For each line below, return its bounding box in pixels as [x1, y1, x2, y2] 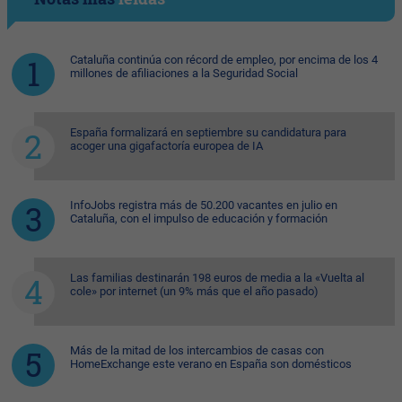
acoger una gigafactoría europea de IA [70, 138, 263, 153]
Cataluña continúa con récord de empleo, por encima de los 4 [70, 52, 378, 66]
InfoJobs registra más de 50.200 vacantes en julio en [70, 197, 337, 212]
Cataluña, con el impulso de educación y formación [70, 211, 328, 225]
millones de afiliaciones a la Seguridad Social [70, 66, 298, 80]
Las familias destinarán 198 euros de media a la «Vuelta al [70, 270, 364, 284]
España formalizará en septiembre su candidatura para [70, 125, 346, 139]
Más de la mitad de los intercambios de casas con [70, 343, 324, 357]
